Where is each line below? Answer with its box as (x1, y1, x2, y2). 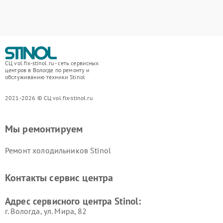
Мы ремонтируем (5, 122, 83, 135)
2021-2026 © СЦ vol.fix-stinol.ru (5, 94, 93, 102)
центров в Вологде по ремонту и (5, 66, 90, 74)
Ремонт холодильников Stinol (5, 145, 111, 155)
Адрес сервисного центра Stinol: (5, 195, 141, 207)
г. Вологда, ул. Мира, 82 (5, 206, 87, 216)
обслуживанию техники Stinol (5, 73, 86, 81)
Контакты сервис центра (5, 171, 113, 184)
